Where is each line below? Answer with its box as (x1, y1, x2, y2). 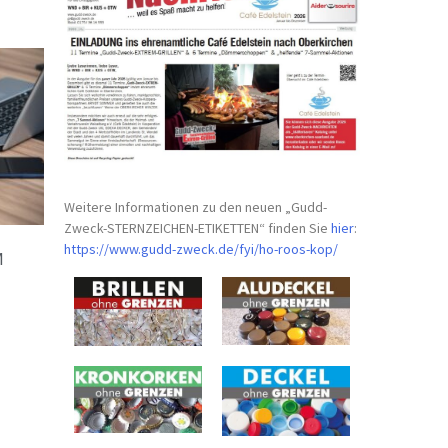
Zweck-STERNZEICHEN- (64, 218, 199, 237)
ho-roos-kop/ (259, 239, 339, 258)
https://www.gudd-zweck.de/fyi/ (64, 239, 260, 258)
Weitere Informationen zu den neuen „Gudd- (64, 197, 328, 216)
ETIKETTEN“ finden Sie (198, 218, 332, 237)
